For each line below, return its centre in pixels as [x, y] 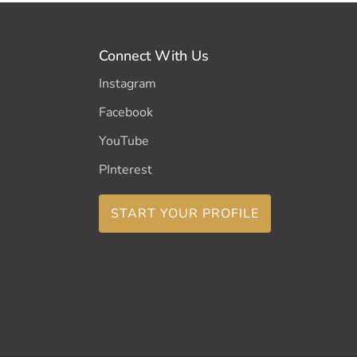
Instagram [127, 83]
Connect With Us [153, 55]
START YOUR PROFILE [184, 213]
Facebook [126, 112]
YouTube [124, 141]
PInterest [125, 169]
